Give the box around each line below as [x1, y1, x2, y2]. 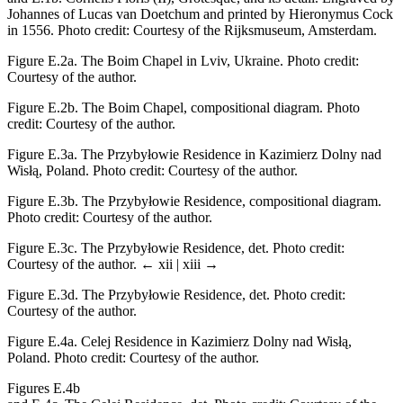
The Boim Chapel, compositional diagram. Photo [78, 99, 360, 115]
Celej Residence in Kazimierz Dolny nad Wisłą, [77, 333, 352, 349]
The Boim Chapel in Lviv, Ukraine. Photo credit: [77, 52, 359, 68]
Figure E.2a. [7, 52, 77, 68]
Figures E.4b [7, 380, 80, 396]
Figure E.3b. [7, 193, 78, 209]
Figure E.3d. [7, 286, 78, 302]
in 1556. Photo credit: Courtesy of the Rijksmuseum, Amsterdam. [7, 22, 377, 38]
